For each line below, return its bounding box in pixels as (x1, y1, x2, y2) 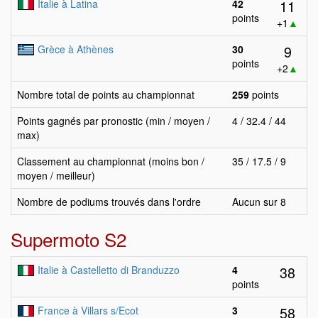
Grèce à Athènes (38, 42, 114, 56)
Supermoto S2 (11, 226, 126, 252)
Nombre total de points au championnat (17, 87, 194, 102)
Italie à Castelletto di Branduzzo (38, 263, 180, 277)
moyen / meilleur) (17, 168, 95, 182)
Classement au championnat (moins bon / (17, 154, 204, 168)
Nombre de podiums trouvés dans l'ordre (17, 194, 201, 209)
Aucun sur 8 (232, 194, 286, 209)
